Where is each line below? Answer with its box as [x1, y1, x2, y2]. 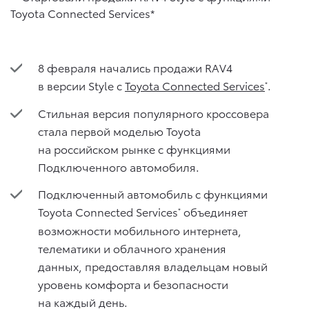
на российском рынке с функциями [38, 141, 230, 157]
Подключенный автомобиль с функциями [38, 186, 268, 202]
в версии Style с [38, 77, 125, 93]
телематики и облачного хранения [38, 240, 226, 257]
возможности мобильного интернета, [38, 222, 241, 239]
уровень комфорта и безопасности [38, 276, 228, 292]
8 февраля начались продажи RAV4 [38, 59, 232, 75]
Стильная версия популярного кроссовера [38, 105, 269, 121]
